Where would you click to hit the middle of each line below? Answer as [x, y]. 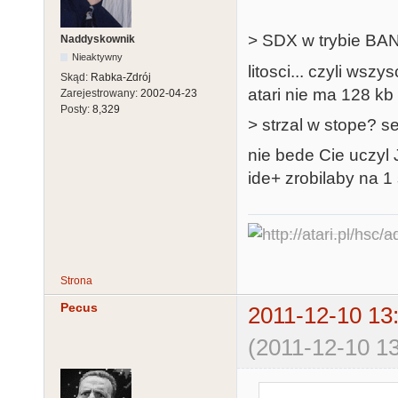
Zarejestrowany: [100, 93]
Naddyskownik [98, 39]
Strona [76, 281]
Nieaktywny [98, 56]
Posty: [76, 109]
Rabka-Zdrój [121, 77]
